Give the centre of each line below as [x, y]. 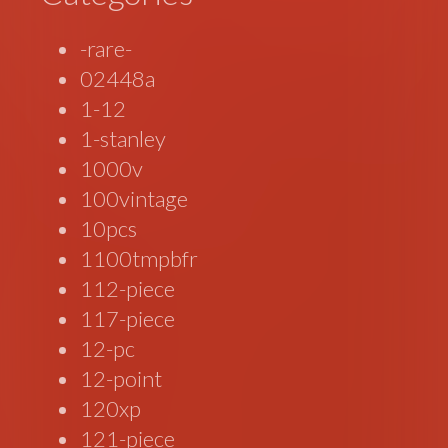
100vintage [134, 198]
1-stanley [123, 138]
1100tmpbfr [139, 258]
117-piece [128, 318]
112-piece [128, 288]
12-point [121, 378]
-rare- [106, 48]
